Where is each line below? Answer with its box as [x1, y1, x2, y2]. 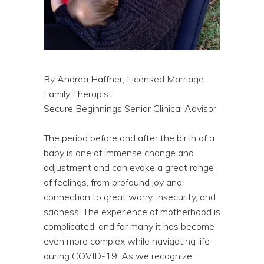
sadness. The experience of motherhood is [44, 205, 220, 217]
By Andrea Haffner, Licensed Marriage [44, 72, 204, 85]
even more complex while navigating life [44, 235, 210, 247]
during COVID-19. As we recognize [44, 249, 192, 262]
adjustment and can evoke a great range [44, 161, 214, 173]
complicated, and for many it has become [44, 220, 214, 232]
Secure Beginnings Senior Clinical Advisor [44, 102, 216, 114]
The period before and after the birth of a [44, 131, 214, 144]
